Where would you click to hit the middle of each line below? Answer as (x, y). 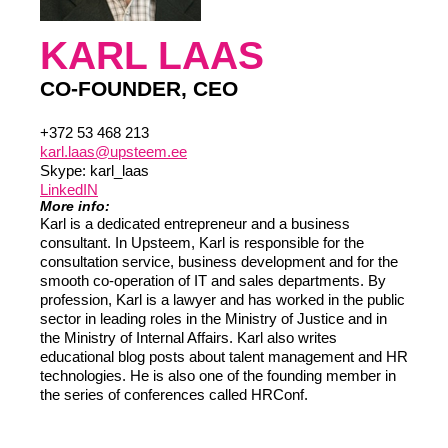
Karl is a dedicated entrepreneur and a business (195, 223)
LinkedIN (69, 189)
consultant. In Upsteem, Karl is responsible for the (202, 242)
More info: (75, 206)
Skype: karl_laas (94, 170)
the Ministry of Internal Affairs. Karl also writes (188, 337)
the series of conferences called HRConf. (174, 394)
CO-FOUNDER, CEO (139, 88)
